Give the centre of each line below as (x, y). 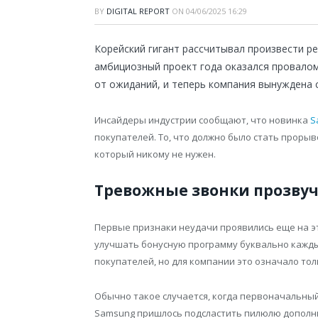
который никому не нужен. (155, 154)
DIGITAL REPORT (138, 11)
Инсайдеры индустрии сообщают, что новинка (201, 120)
